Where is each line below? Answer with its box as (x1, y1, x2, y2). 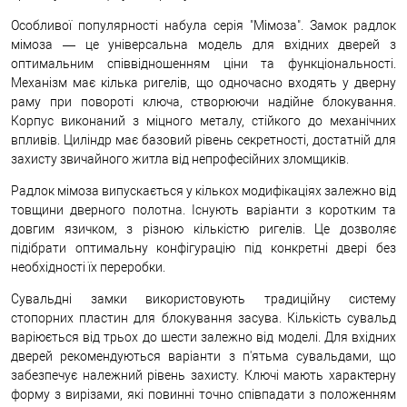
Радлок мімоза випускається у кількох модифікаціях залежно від (11, 183, 396, 198)
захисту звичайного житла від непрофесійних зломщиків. (11, 151, 349, 166)
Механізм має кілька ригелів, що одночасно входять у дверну (11, 74, 396, 90)
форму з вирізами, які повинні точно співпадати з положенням (11, 386, 396, 402)
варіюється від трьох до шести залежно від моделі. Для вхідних (11, 329, 396, 344)
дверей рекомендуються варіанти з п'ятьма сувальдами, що (11, 348, 396, 363)
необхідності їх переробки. (11, 259, 165, 274)
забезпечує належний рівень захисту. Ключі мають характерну (11, 367, 396, 382)
